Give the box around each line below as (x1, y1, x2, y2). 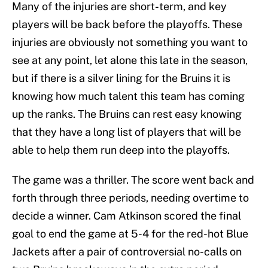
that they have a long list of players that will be (12, 126, 241, 139)
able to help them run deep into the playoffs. (12, 144, 230, 157)
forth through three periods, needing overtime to (12, 191, 249, 205)
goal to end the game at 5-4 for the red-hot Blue (12, 227, 248, 240)
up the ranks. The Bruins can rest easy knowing (12, 108, 242, 121)
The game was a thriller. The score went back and (12, 173, 254, 187)
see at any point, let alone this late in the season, (12, 54, 248, 67)
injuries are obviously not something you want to (12, 36, 248, 49)
